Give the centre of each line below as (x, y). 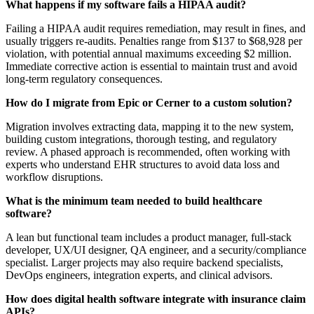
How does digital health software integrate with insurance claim (156, 299)
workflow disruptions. (54, 177)
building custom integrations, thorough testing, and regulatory (141, 139)
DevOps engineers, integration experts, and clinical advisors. (139, 275)
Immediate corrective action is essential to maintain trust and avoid (151, 67)
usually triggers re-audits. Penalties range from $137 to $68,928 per (154, 41)
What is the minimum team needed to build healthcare (134, 201)
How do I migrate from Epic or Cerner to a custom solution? (149, 103)
